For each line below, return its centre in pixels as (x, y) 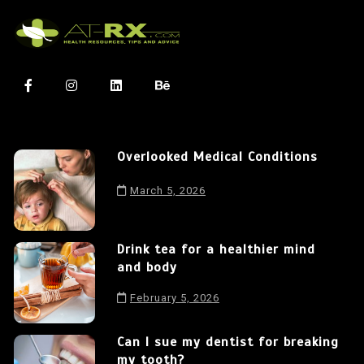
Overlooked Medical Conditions (217, 156)
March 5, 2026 (168, 190)
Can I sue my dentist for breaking (228, 342)
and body (147, 267)
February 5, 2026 (175, 297)
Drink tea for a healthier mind (216, 249)
